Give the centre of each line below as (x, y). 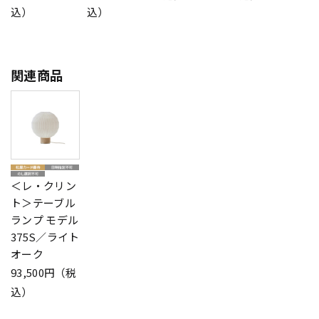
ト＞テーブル (43, 202)
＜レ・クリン (43, 185)
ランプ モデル (45, 219)
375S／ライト (45, 236)
